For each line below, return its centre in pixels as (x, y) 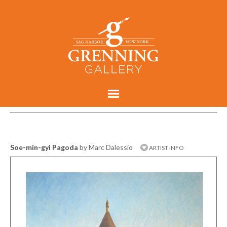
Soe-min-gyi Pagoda (44, 147)
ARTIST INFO (166, 147)
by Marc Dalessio (106, 147)
